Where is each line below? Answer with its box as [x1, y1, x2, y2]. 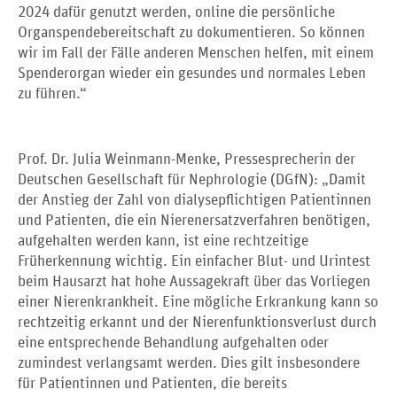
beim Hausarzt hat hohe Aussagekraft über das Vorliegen [18, 275, 370, 291]
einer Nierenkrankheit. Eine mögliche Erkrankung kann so [18, 295, 378, 311]
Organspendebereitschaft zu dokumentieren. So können [18, 25, 365, 41]
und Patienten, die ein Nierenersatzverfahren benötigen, [18, 214, 370, 230]
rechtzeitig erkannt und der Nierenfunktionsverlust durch [18, 315, 377, 331]
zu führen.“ [18, 86, 87, 102]
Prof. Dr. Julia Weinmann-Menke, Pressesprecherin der [18, 152, 355, 168]
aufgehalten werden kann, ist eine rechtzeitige [18, 234, 308, 250]
